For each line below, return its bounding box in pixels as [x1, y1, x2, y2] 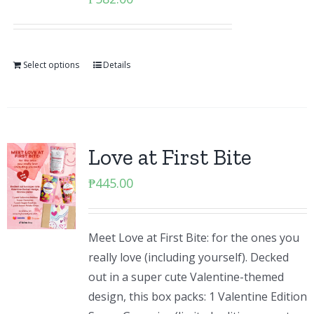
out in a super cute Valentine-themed [88, 269, 284, 285]
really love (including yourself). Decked [88, 250, 289, 265]
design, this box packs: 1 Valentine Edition [88, 289, 307, 304]
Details [102, 59, 130, 71]
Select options [22, 59, 79, 71]
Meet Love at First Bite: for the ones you [88, 230, 299, 245]
